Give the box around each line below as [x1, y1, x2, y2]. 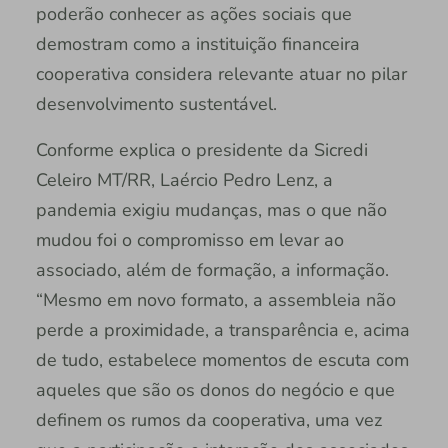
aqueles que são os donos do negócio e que [35, 377, 395, 402]
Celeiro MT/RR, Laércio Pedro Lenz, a [35, 167, 333, 192]
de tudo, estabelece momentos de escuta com [35, 347, 409, 372]
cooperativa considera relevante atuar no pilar [35, 61, 407, 86]
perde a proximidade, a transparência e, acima [35, 317, 410, 342]
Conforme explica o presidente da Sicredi [35, 137, 368, 162]
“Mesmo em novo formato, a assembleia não [35, 287, 396, 312]
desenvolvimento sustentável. [35, 91, 277, 116]
